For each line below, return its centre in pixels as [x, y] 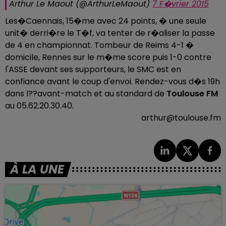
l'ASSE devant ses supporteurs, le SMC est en [93, 69]
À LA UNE [37, 169]
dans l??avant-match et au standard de [86, 94]
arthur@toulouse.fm [181, 118]
